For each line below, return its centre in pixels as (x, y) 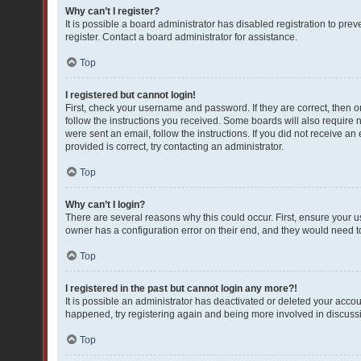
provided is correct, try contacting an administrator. (174, 147)
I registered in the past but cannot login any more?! (181, 288)
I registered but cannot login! (131, 95)
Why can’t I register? (112, 11)
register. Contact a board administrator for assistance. (181, 37)
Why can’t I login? (105, 205)
